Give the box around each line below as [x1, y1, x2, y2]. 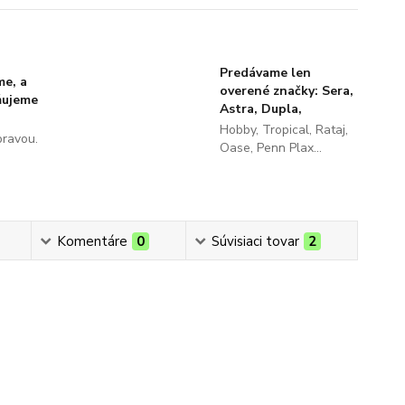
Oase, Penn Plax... [219, 139, 322, 156]
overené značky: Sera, [219, 82, 353, 99]
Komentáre [56, 232, 127, 250]
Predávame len [219, 64, 311, 81]
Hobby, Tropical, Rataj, [219, 121, 348, 138]
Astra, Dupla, [219, 100, 302, 118]
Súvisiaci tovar [211, 232, 299, 250]
